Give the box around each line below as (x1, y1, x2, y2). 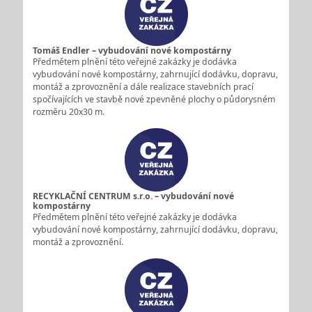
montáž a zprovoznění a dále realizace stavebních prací (32, 80, 253, 93)
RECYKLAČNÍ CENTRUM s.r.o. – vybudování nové (32, 189, 234, 202)
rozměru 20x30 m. (32, 105, 104, 118)
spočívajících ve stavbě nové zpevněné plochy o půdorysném (32, 93, 275, 105)
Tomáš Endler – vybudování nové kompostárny (32, 44, 231, 56)
